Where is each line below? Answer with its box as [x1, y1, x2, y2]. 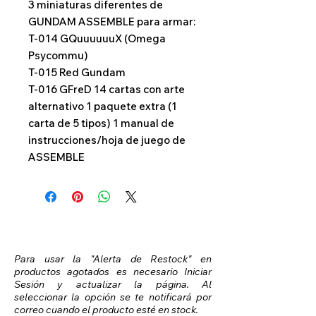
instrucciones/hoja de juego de [28, 133, 186, 147]
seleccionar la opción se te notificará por [14, 290, 212, 303]
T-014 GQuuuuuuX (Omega [28, 31, 166, 45]
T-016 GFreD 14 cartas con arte [28, 82, 185, 96]
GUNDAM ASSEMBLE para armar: [28, 14, 195, 28]
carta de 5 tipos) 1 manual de [28, 116, 174, 130]
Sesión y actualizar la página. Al [14, 277, 212, 291]
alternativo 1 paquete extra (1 [28, 99, 177, 113]
